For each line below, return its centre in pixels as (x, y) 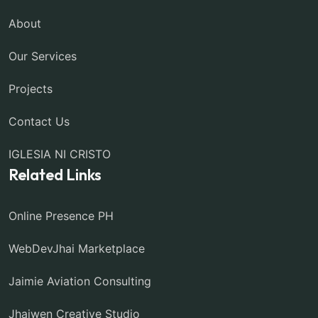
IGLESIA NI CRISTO (60, 154)
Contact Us (39, 121)
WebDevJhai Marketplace (77, 248)
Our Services (43, 56)
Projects (31, 88)
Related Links (55, 174)
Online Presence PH (61, 215)
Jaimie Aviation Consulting (80, 281)
